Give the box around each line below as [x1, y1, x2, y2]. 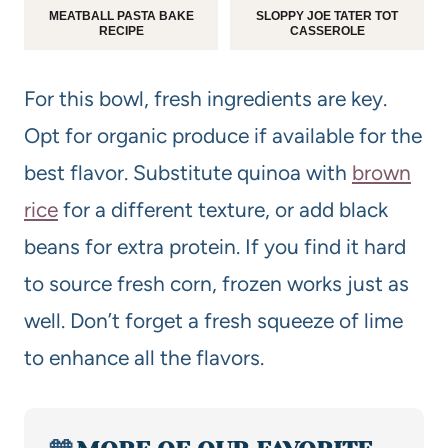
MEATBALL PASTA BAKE [48, 8, 194, 23]
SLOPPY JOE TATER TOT [256, 8, 398, 23]
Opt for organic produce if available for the [24, 122, 422, 148]
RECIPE [98, 23, 144, 38]
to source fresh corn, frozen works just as [24, 270, 409, 296]
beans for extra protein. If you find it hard [24, 233, 406, 259]
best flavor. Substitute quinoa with [24, 159, 352, 185]
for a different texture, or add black [58, 196, 388, 222]
